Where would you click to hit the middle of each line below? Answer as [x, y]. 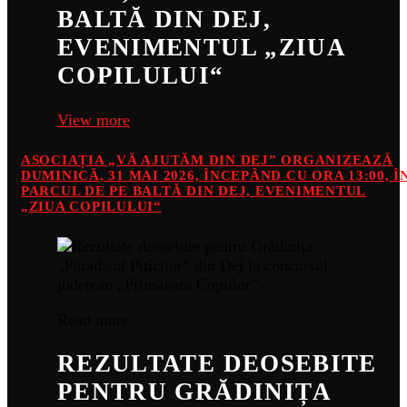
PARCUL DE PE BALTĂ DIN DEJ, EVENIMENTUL [194, 190]
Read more [93, 319]
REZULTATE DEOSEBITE [217, 363]
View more [94, 119]
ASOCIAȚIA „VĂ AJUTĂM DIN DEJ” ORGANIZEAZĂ [207, 159]
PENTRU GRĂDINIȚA [194, 391]
